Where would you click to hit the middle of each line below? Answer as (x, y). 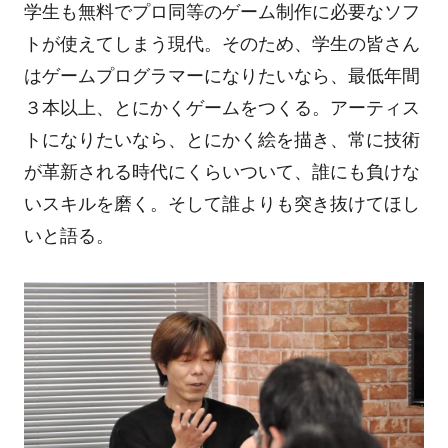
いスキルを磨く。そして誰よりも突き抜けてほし (221, 203)
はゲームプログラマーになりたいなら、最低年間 (221, 75)
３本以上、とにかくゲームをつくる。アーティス (221, 107)
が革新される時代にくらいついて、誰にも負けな (221, 171)
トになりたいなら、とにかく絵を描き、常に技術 (221, 139)
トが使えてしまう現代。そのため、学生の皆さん (221, 43)
